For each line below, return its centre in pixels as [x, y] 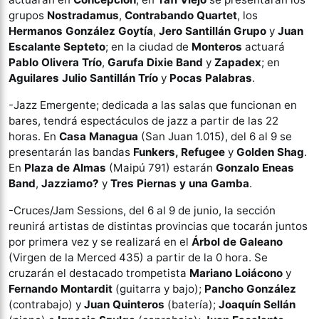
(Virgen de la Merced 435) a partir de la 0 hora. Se [138, 258]
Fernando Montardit [61, 289]
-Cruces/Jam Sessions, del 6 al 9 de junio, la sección [142, 211]
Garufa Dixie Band [155, 63]
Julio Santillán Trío [110, 78]
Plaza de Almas [65, 168]
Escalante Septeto [57, 47]
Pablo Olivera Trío [55, 63]
